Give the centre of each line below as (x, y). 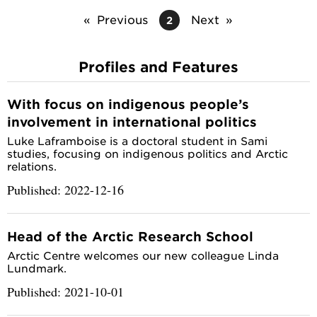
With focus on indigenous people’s (128, 104)
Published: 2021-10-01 (65, 292)
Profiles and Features (158, 66)
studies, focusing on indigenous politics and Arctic (148, 154)
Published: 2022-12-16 (65, 190)
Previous (122, 19)
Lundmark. (37, 268)
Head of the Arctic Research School (130, 237)
